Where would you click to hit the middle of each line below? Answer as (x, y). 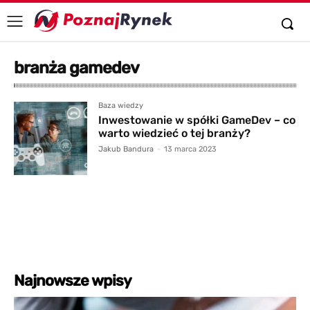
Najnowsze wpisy (73, 281)
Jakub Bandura (126, 149)
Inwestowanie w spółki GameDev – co (197, 120)
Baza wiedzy (121, 106)
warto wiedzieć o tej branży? (175, 133)
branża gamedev (76, 68)
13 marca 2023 (191, 149)
